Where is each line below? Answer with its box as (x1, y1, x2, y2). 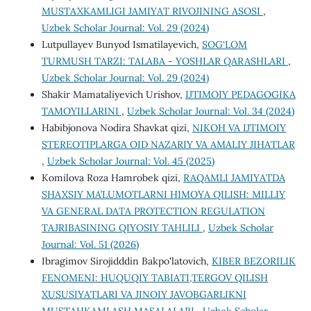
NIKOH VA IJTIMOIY (192, 121, 286, 134)
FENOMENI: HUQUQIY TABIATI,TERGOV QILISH (41, 271, 268, 284)
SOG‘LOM (201, 37, 247, 51)
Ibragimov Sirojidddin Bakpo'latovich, (41, 254, 212, 267)
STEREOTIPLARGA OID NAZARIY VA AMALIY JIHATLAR (41, 137, 295, 151)
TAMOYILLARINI (41, 104, 121, 117)
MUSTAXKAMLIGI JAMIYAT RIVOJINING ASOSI (41, 4, 263, 17)
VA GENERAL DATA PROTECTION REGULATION (41, 204, 265, 217)
